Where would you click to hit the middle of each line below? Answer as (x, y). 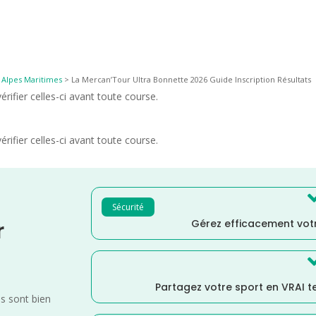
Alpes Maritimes (32, 79)
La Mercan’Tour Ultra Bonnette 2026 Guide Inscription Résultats (192, 79)
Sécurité (128, 207)
